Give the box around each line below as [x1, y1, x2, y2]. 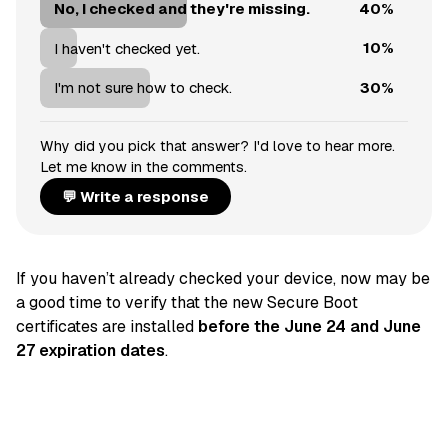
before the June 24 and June [198, 316, 421, 338]
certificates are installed [16, 316, 198, 338]
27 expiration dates [16, 340, 165, 362]
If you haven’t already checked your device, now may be [16, 268, 430, 290]
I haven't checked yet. [53, 38, 200, 58]
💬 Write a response [62, 186, 210, 206]
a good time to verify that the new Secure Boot [16, 292, 358, 314]
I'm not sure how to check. [53, 78, 232, 98]
